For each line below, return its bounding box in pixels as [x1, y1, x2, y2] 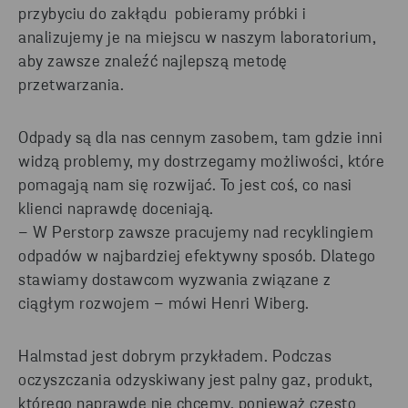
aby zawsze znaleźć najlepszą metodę [18, 54, 288, 72]
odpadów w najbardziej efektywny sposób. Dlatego [18, 249, 376, 267]
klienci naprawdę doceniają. [18, 201, 214, 219]
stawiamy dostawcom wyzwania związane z [18, 272, 331, 291]
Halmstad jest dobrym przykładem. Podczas [18, 349, 331, 367]
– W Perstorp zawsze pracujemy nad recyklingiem [18, 225, 373, 243]
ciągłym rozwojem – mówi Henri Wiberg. [18, 296, 310, 314]
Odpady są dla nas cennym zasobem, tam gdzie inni [18, 130, 382, 148]
